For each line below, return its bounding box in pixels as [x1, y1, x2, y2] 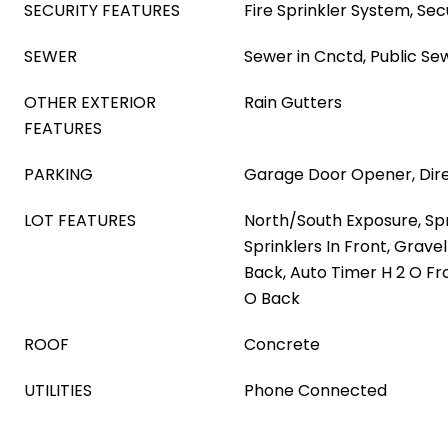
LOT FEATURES [24, 209, 136, 232]
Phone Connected [244, 379, 387, 402]
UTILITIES [24, 379, 92, 402]
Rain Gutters [244, 91, 342, 114]
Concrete [244, 333, 320, 356]
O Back [244, 287, 300, 310]
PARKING [24, 163, 93, 186]
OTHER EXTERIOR [24, 91, 156, 114]
